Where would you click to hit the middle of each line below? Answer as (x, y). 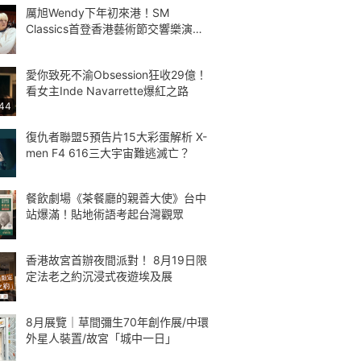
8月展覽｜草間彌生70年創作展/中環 (117, 322)
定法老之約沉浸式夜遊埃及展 (99, 276)
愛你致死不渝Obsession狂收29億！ (116, 74)
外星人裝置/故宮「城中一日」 (101, 338)
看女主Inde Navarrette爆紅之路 (107, 90)
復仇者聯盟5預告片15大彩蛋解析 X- (116, 136)
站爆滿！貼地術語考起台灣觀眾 (105, 214)
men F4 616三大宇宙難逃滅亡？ (108, 152)
